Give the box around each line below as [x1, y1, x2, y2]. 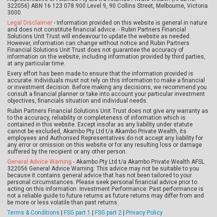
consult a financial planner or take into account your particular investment [7, 90, 205, 97]
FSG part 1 [64, 209, 91, 216]
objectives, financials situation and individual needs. [7, 97, 148, 104]
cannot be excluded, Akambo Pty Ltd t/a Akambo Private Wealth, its [7, 127, 186, 135]
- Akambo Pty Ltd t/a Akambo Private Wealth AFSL [73, 158, 204, 165]
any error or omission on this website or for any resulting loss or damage [7, 141, 202, 148]
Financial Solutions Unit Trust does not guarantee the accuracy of [7, 46, 184, 53]
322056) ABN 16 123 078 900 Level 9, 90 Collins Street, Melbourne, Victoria [7, 2, 208, 9]
